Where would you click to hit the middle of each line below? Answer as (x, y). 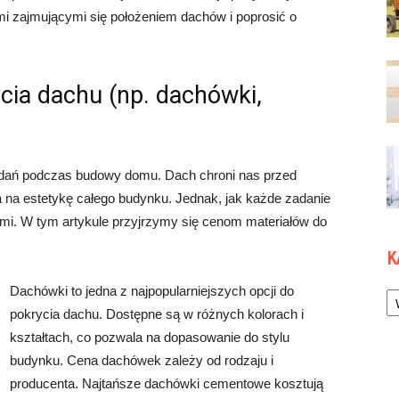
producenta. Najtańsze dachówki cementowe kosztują (167, 383)
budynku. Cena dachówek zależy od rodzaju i (142, 360)
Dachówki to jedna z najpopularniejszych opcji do (152, 291)
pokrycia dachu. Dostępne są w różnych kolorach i (157, 314)
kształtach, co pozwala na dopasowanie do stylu (150, 337)
